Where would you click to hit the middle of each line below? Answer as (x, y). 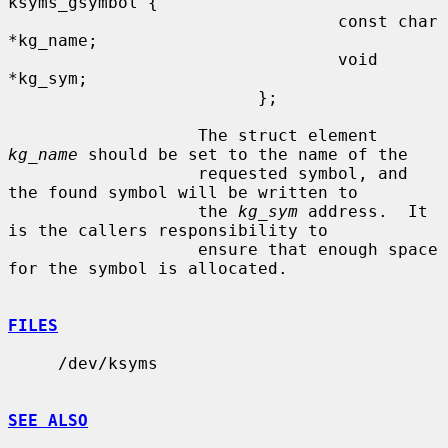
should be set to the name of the (243, 154)
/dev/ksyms (33, 363)
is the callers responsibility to (168, 230)
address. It (363, 211)
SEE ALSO (48, 420)
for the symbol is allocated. (148, 268)
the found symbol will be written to (183, 192)
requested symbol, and (103, 173)
